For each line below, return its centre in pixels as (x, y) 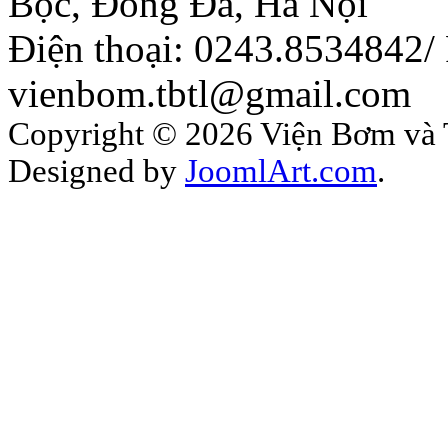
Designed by (96, 171)
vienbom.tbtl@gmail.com (209, 94)
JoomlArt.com (281, 171)
